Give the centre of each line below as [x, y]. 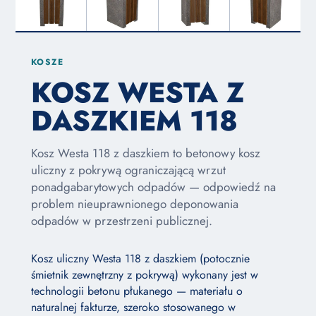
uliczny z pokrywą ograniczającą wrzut [128, 170]
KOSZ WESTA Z [138, 93]
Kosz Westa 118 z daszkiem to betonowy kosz [146, 153]
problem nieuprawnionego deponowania [135, 204]
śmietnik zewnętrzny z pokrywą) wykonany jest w [145, 275]
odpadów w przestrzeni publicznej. [122, 221]
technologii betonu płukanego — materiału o [137, 291]
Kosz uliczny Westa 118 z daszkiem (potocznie [140, 259]
